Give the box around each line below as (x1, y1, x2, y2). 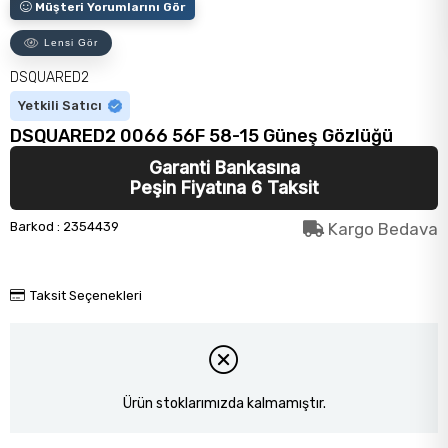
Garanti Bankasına (148, 157, 300, 179)
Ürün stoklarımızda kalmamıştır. (122, 394, 326, 412)
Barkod (10, 219, 54, 235)
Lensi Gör (40, 37, 98, 49)
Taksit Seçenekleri (30, 288, 142, 304)
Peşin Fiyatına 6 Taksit (129, 177, 319, 199)
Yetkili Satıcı (18, 98, 102, 114)
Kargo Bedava (324, 219, 438, 240)
